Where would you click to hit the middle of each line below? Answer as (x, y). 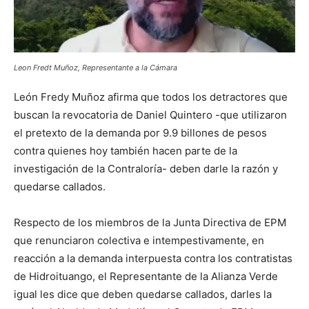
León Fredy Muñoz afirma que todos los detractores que (151, 97)
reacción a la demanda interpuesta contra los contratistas (153, 258)
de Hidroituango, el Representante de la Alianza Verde (146, 276)
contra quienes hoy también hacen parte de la (126, 150)
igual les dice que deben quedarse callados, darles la (143, 294)
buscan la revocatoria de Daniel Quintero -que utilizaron (150, 114)
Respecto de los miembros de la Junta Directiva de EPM (150, 222)
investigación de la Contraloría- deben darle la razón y (146, 168)
